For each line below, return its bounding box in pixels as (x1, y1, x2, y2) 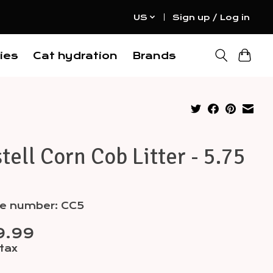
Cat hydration (32, 49, 118, 62)
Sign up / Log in (172, 12, 250, 22)
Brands (132, 49, 176, 62)
